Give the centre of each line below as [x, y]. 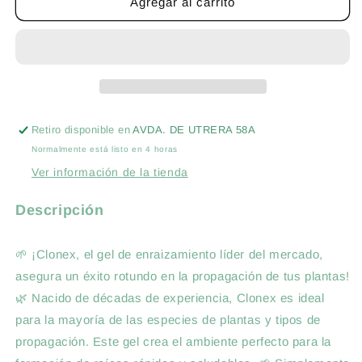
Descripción [60, 210]
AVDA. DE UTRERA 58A [194, 130]
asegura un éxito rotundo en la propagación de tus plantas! [183, 276]
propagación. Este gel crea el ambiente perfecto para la [174, 342]
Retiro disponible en [82, 130]
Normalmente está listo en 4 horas [105, 149]
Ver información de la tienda [110, 173]
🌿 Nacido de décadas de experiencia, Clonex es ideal [170, 298]
